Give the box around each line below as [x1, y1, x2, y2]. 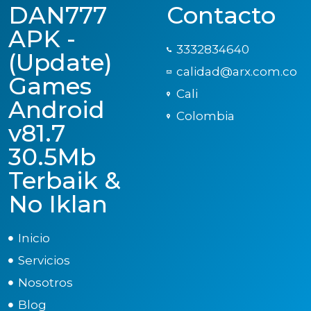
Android [8, 94, 105, 124]
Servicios [17, 253, 70, 267]
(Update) [8, 47, 112, 77]
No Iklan [8, 189, 108, 219]
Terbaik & [8, 165, 121, 195]
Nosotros [17, 275, 73, 289]
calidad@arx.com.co [176, 64, 297, 78]
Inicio [17, 230, 50, 245]
